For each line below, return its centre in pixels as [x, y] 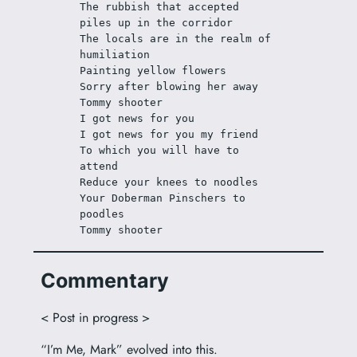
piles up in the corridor [157, 23]
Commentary [104, 280]
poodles [102, 214]
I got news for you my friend [169, 134]
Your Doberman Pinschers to [163, 198]
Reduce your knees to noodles [169, 182]
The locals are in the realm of [176, 39]
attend [99, 166]
